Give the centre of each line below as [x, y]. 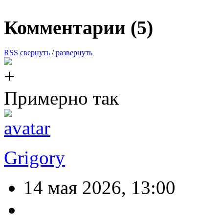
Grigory [34, 158]
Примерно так [61, 98]
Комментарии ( [70, 28]
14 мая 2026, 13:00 [99, 188]
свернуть [35, 53]
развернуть [74, 53]
